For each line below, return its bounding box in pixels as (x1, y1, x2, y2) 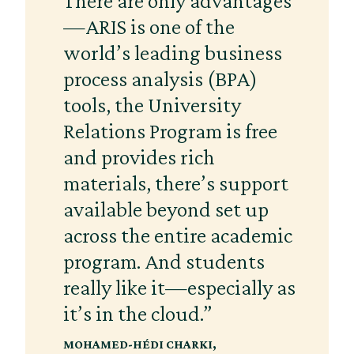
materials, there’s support (63, 170, 288, 195)
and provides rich (63, 144, 215, 169)
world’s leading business (63, 40, 282, 65)
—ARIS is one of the (63, 13, 235, 39)
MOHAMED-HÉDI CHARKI (63, 337, 213, 351)
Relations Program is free (63, 118, 277, 143)
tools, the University (63, 92, 241, 117)
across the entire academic (63, 222, 292, 247)
